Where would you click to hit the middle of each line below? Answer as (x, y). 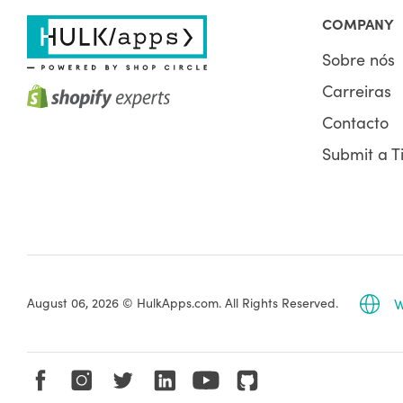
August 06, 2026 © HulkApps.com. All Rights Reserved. (182, 303)
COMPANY (358, 24)
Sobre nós (359, 59)
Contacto (356, 122)
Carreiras (357, 91)
